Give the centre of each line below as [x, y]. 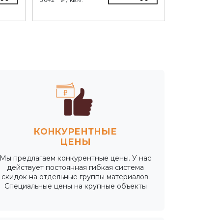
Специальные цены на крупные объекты [75, 186]
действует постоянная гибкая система [76, 167]
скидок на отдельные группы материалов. [75, 177]
